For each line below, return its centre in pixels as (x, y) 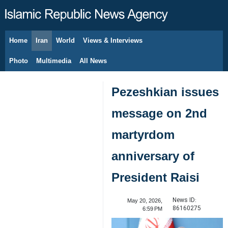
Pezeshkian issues (165, 92)
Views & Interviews (113, 40)
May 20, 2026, (145, 201)
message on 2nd (159, 113)
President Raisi (155, 177)
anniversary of (153, 156)
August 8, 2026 (44, 46)
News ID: (184, 200)
